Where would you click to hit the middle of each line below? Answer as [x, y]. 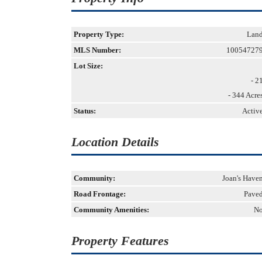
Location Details [115, 142]
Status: [85, 111]
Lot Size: [88, 66]
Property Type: [99, 34]
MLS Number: [97, 50]
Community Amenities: [111, 210]
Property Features [120, 241]
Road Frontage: [100, 194]
